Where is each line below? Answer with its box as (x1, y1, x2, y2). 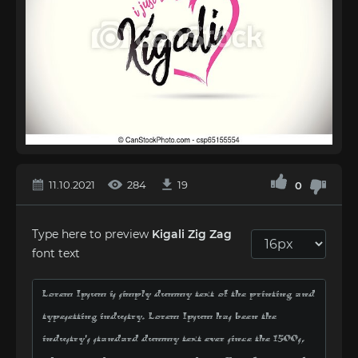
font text (32, 246, 80, 261)
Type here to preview (32, 227, 152, 241)
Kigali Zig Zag (152, 227, 232, 241)
